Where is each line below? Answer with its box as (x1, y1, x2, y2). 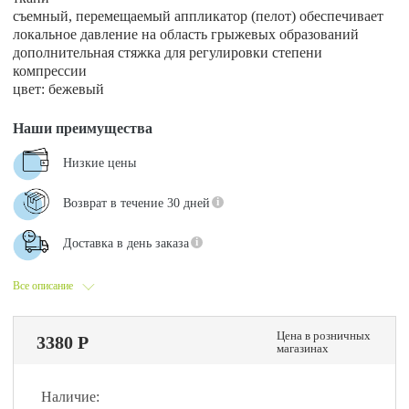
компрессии (13, 63, 88, 79)
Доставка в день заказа (63, 236, 190, 250)
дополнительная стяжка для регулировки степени (13, 45, 323, 60)
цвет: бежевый (13, 81, 105, 97)
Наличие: (41, 389, 100, 404)
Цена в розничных (276, 329, 371, 342)
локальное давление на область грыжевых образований (13, 26, 360, 42)
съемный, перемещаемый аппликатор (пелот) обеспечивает (13, 8, 384, 24)
